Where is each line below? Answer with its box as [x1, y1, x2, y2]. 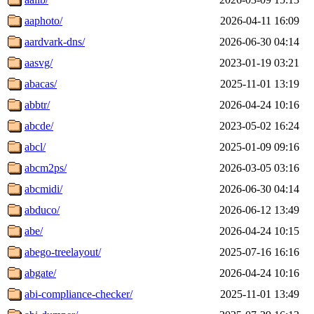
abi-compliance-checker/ [25, 287, 132, 300]
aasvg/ [25, 56, 53, 69]
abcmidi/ [25, 182, 62, 195]
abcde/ [25, 119, 53, 132]
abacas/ [25, 77, 57, 90]
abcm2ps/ [25, 161, 67, 174]
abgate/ [25, 266, 56, 279]
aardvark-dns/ [25, 35, 85, 48]
